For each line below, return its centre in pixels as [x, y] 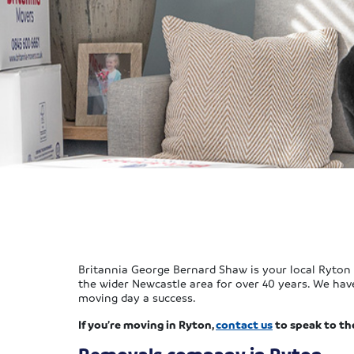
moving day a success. [137, 297]
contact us [244, 324]
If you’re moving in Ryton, [147, 324]
